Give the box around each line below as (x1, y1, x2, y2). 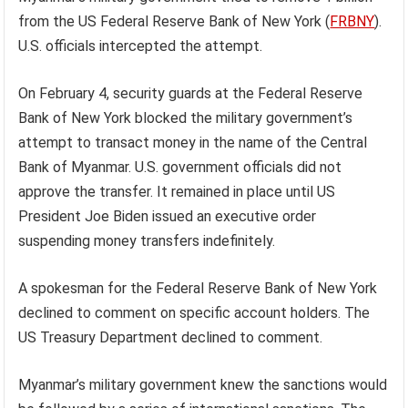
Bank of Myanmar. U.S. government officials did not (18, 158, 342, 176)
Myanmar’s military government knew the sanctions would (18, 376, 388, 393)
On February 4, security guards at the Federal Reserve (18, 85, 363, 102)
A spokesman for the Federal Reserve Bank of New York (18, 280, 378, 297)
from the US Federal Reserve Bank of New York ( (18, 13, 331, 30)
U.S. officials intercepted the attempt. (18, 37, 263, 55)
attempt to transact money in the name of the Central (18, 134, 368, 151)
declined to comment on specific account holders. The (18, 304, 371, 321)
